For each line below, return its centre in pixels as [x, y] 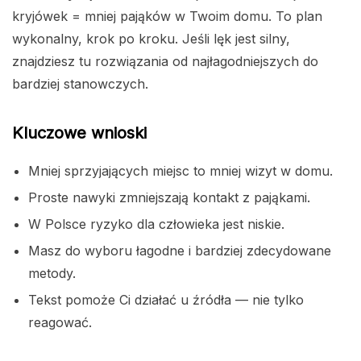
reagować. [60, 322]
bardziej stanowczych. [80, 83]
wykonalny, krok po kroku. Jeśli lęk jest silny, [151, 38]
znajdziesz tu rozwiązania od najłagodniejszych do [165, 61]
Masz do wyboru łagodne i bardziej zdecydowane [180, 250]
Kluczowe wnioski [79, 133]
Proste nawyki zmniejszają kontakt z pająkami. [169, 197]
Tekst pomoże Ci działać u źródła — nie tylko [166, 299]
